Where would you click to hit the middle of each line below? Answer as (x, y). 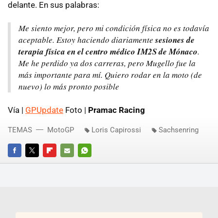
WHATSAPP (95, 163)
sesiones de (175, 40)
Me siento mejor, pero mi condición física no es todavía (114, 28)
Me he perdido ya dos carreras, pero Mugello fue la (107, 63)
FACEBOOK (24, 163)
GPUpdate (44, 110)
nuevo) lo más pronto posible (69, 86)
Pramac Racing (117, 110)
